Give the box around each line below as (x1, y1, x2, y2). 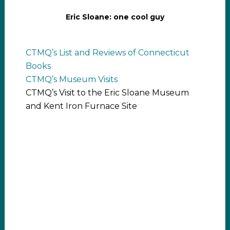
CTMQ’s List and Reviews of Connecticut (25, 48, 189, 57)
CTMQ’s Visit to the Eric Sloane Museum (25, 88, 189, 98)
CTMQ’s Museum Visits (25, 74, 118, 84)
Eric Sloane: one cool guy (65, 12, 164, 22)
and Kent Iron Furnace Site (25, 101, 137, 111)
